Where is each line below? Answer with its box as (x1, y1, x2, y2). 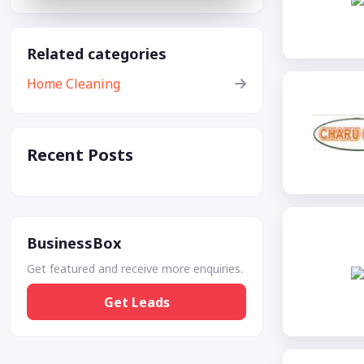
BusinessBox (27, 233, 121, 253)
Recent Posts (27, 144, 133, 167)
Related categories (27, 44, 167, 64)
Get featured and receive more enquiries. (27, 261, 243, 277)
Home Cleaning (27, 75, 120, 93)
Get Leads (103, 292, 170, 311)
